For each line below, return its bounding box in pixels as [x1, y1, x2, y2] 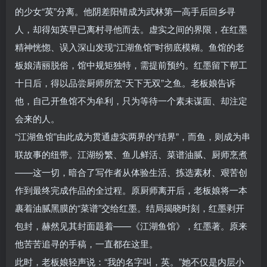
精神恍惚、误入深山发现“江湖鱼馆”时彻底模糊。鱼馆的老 [15, 41, 244, 54]
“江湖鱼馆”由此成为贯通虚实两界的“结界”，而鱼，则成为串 [15, 130, 250, 143]
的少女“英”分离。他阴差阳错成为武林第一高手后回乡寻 [15, 5, 235, 18]
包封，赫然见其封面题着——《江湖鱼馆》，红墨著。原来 [15, 219, 247, 232]
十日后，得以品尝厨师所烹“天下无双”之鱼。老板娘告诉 [15, 76, 235, 89]
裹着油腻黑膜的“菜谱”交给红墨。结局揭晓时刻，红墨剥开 [15, 201, 244, 215]
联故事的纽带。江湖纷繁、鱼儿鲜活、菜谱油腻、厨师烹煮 [15, 148, 247, 161]
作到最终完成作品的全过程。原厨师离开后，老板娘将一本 [15, 184, 247, 197]
